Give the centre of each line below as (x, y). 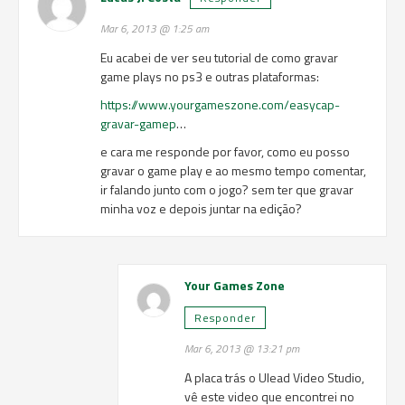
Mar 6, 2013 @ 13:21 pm (242, 349)
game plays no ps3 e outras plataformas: (209, 76)
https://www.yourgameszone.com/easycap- (220, 104)
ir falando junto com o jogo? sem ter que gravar (226, 189)
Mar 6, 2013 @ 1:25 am (154, 29)
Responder (226, 318)
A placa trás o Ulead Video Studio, (275, 377)
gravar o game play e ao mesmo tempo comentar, (233, 170)
